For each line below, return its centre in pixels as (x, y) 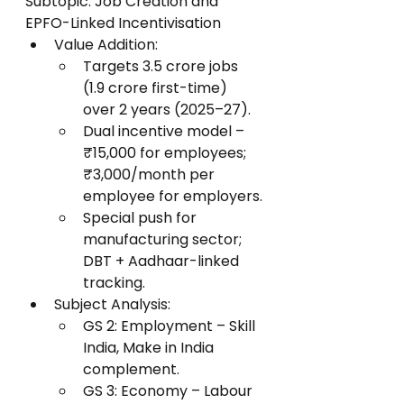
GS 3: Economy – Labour (170, 391)
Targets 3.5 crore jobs (162, 66)
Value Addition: (106, 45)
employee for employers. (173, 196)
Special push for (142, 218)
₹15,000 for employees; (166, 153)
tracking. (114, 283)
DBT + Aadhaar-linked (163, 261)
